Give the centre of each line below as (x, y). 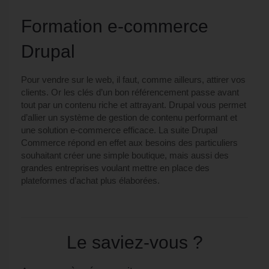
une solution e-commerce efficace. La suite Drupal (119, 130)
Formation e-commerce (115, 26)
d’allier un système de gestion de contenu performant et (129, 117)
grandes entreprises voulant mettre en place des (115, 168)
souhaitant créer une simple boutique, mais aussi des (125, 155)
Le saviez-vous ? (134, 242)
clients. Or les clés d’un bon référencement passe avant (130, 92)
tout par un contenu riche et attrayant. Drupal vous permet (134, 105)
